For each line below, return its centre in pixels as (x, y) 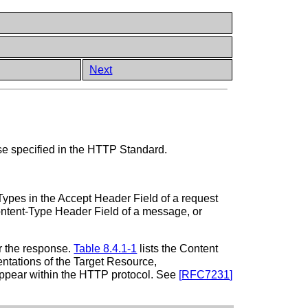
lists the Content (178, 248)
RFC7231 (206, 274)
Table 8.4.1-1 (106, 248)
